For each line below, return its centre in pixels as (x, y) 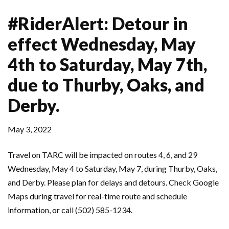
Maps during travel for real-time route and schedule (97, 196)
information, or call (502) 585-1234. (70, 210)
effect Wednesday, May (102, 44)
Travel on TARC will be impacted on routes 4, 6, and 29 (102, 155)
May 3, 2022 (30, 129)
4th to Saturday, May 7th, (107, 64)
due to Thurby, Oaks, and (106, 85)
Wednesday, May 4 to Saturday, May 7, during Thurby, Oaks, (112, 169)
